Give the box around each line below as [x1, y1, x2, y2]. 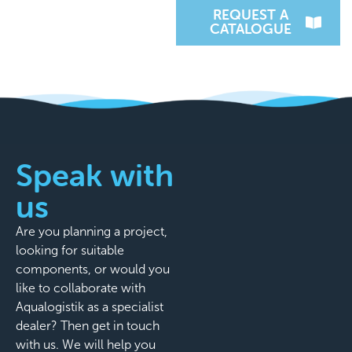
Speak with [16, 156, 174, 195]
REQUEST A [212, 5, 288, 24]
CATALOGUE [209, 19, 291, 38]
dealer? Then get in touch [16, 319, 159, 333]
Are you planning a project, [16, 225, 167, 239]
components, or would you [16, 262, 170, 277]
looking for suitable [16, 244, 124, 258]
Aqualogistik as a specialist [16, 300, 163, 314]
